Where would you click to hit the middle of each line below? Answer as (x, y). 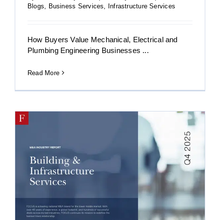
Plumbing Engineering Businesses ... (88, 50)
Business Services (76, 6)
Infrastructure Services (142, 6)
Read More (44, 73)
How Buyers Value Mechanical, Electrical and (103, 39)
